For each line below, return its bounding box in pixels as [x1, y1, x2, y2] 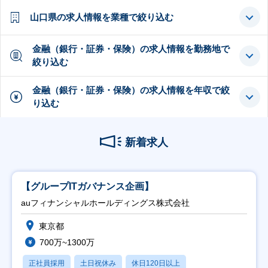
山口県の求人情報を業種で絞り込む [29, 11, 173, 22]
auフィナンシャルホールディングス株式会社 [21, 198, 190, 208]
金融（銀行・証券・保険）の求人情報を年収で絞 [32, 85, 230, 96]
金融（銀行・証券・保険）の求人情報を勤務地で [32, 44, 230, 54]
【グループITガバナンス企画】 [21, 181, 154, 192]
